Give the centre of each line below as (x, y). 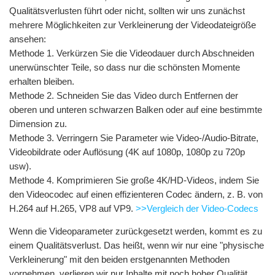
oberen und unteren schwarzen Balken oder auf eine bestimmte (136, 109)
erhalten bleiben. (42, 81)
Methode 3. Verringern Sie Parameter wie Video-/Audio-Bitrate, (134, 137)
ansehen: (28, 39)
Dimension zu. (38, 123)
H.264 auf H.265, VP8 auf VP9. (72, 208)
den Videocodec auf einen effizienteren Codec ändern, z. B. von (136, 194)
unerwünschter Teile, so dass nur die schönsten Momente (125, 67)
